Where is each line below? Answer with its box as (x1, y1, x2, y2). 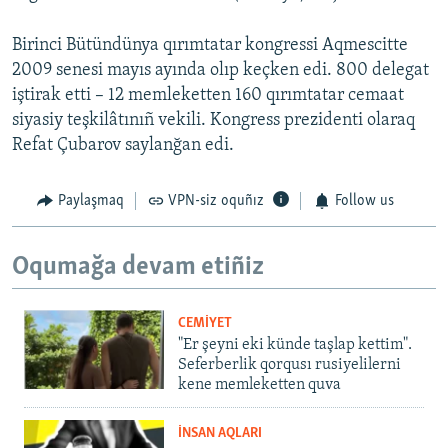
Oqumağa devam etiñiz (12, 253, 264, 281)
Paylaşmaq (57, 193, 124, 210)
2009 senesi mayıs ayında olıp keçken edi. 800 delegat (12, 61, 429, 81)
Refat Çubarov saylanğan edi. (12, 136, 234, 156)
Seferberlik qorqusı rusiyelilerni (178, 357, 401, 374)
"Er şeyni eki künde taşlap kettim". (178, 337, 412, 354)
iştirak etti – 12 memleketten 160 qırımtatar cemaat (12, 86, 404, 106)
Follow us (334, 193, 394, 210)
